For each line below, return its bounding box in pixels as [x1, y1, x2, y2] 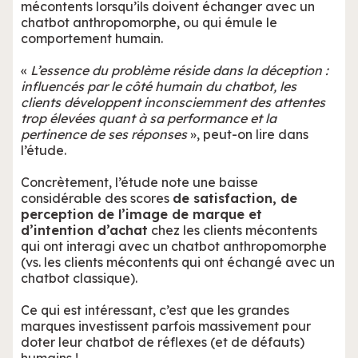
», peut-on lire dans [187, 126, 308, 142]
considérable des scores [21, 190, 173, 206]
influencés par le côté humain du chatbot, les [21, 78, 296, 94]
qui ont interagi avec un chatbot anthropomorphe [21, 238, 327, 254]
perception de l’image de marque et [21, 206, 262, 222]
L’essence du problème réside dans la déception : [30, 62, 328, 78]
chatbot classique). [21, 270, 141, 286]
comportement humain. [21, 30, 166, 46]
